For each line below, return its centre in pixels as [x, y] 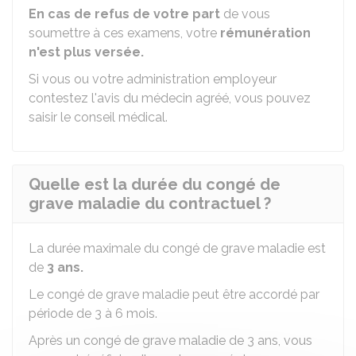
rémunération [265, 33]
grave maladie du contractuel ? [150, 203]
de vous [245, 14]
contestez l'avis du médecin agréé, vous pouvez [170, 98]
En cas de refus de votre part [124, 14]
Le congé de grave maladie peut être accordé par [174, 294]
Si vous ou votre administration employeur [153, 79]
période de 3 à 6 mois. [93, 313]
